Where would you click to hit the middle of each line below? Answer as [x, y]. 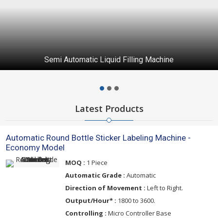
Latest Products [109, 109]
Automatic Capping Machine [109, 60]
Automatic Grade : [95, 175]
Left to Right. [164, 188]
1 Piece [96, 163]
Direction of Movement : [105, 188]
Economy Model [35, 148]
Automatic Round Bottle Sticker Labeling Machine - [98, 138]
